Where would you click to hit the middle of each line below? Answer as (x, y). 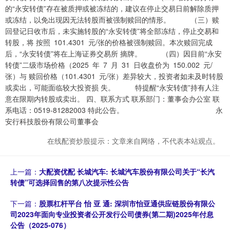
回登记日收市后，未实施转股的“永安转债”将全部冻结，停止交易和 (112, 31)
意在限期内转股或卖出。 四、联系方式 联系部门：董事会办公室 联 (112, 99)
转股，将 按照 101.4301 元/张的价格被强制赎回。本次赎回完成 (109, 42)
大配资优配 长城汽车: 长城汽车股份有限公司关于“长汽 (127, 172)
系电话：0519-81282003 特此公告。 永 (114, 110)
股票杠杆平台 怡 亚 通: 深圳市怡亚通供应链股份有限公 (127, 204)
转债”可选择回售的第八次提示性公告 (70, 183)
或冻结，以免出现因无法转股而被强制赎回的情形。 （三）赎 (112, 20)
